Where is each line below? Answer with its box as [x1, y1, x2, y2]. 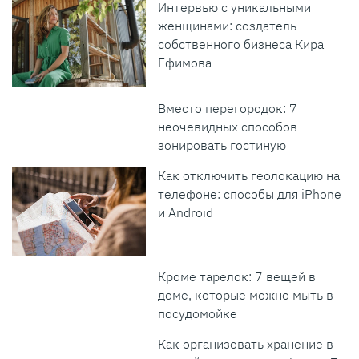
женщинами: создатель [158, 17, 297, 34]
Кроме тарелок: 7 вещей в [158, 268, 317, 284]
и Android [158, 204, 214, 220]
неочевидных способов [158, 118, 298, 135]
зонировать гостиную [158, 136, 287, 153]
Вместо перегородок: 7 [158, 99, 298, 116]
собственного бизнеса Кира [158, 35, 325, 52]
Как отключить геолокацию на [158, 167, 341, 184]
